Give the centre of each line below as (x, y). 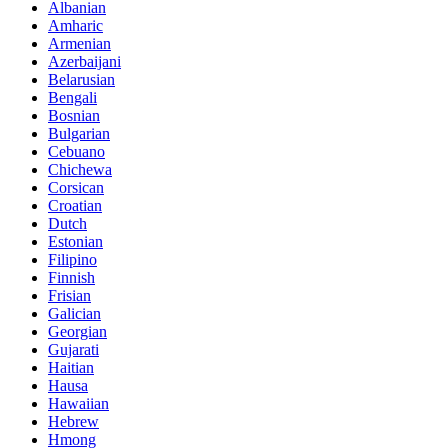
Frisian (69, 296)
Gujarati (73, 350)
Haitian (71, 368)
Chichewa (80, 170)
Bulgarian (79, 134)
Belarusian (81, 80)
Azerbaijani (84, 62)
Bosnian (74, 116)
